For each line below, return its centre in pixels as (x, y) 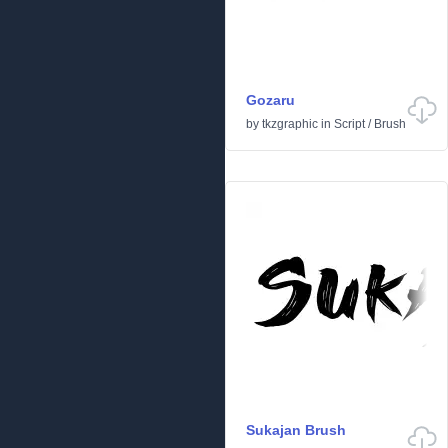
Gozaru (270, 100)
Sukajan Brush (296, 430)
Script (349, 124)
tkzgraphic (290, 124)
